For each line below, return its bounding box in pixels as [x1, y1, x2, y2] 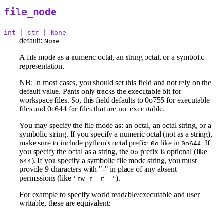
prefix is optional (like [138, 147, 207, 156]
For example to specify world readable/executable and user [19, 190, 200, 199]
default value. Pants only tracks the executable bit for [19, 87, 181, 96]
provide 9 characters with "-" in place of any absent [19, 165, 177, 174]
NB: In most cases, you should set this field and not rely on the [19, 78, 211, 87]
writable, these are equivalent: [19, 199, 110, 208]
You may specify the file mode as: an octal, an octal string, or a [19, 121, 211, 130]
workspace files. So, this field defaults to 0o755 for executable [19, 96, 210, 105]
